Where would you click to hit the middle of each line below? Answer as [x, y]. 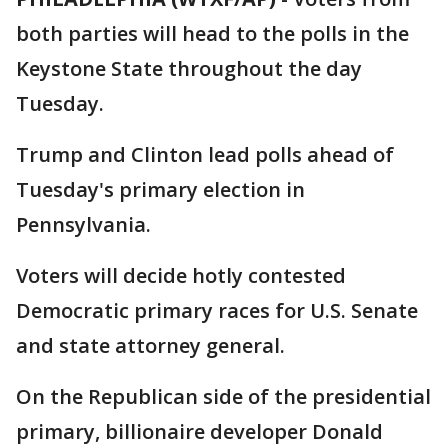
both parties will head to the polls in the [212, 33]
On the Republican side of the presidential [223, 396]
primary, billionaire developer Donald [199, 431]
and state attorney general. [150, 345]
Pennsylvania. [83, 224]
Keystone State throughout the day [189, 68]
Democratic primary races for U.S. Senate [217, 310]
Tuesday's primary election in [160, 189]
